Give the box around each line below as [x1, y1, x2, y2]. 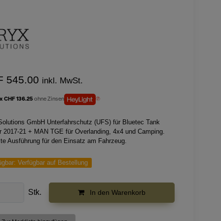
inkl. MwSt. [42, 75, 83, 85]
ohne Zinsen [34, 96, 65, 102]
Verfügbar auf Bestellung [17, 159, 88, 167]
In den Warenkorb [88, 188, 146, 196]
